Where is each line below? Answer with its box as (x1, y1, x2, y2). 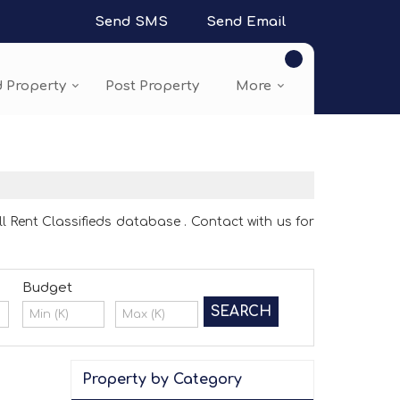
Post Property (105, 79, 199, 95)
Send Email (206, 14, 287, 29)
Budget (21, 280, 72, 296)
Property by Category (82, 371, 242, 387)
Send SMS (95, 14, 168, 29)
